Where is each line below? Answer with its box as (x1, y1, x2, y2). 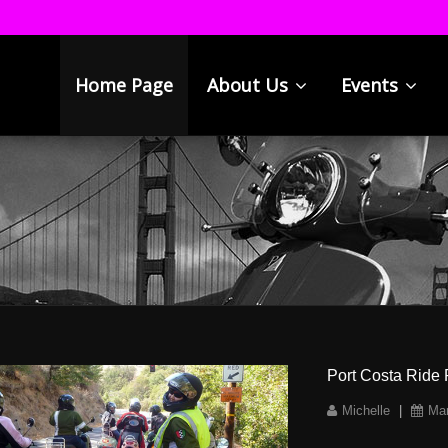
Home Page (74, 73, 173, 97)
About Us (206, 73, 293, 97)
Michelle (342, 403, 391, 418)
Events (340, 73, 403, 97)
